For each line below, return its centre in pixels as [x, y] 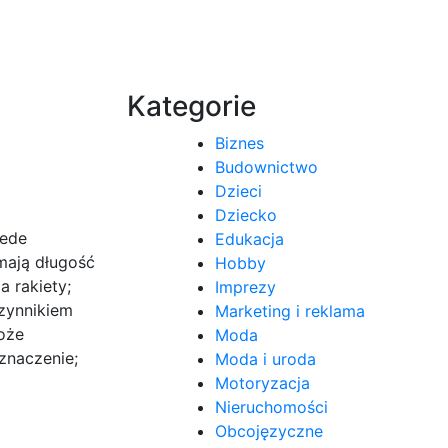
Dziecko [246, 214]
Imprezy [245, 286]
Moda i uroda [265, 358]
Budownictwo [266, 166]
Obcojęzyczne [269, 430]
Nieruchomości [271, 406]
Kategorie [191, 105]
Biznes [239, 142]
